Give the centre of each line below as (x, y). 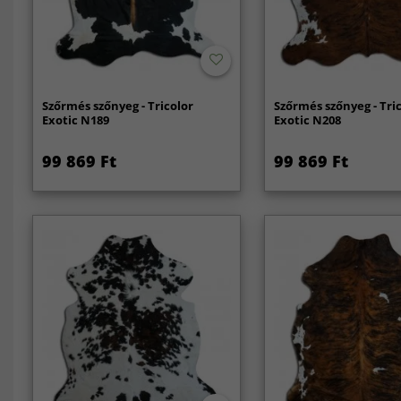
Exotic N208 (308, 119)
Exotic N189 (75, 119)
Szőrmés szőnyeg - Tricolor (117, 105)
